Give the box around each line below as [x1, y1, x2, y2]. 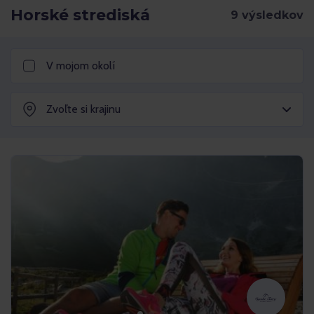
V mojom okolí [46, 59, 115, 72]
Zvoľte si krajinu [46, 102, 121, 116]
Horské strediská [11, 6, 150, 25]
